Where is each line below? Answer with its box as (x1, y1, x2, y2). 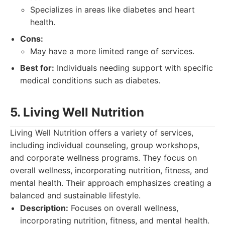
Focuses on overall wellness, (68, 203, 178, 213)
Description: (20, 203, 68, 213)
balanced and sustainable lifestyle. (10, 190, 141, 200)
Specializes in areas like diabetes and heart (30, 5, 195, 15)
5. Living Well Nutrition (10, 105, 144, 120)
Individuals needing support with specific (54, 63, 213, 73)
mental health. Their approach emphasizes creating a (10, 178, 211, 188)
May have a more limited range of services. (30, 46, 194, 56)
